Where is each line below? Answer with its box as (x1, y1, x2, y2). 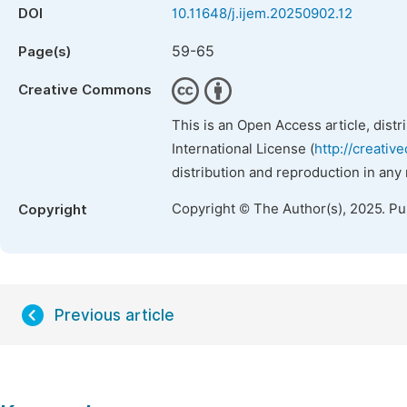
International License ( (172, 141, 314, 157)
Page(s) (18, 44, 71, 60)
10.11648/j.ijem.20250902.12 (172, 5, 352, 22)
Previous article (55, 306, 174, 324)
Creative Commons (18, 82, 152, 98)
